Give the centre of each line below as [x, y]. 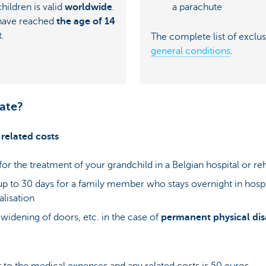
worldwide [88, 7]
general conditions [191, 51]
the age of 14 [86, 22]
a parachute [197, 7]
